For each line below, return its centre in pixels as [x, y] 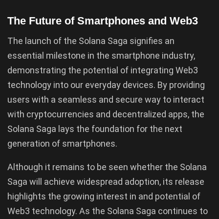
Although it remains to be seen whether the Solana [107, 167]
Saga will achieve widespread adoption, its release [106, 181]
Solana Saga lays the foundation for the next [95, 129]
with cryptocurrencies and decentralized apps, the [106, 114]
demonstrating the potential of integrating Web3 [103, 70]
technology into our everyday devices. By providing [106, 85]
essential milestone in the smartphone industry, [101, 55]
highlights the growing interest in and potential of [104, 196]
